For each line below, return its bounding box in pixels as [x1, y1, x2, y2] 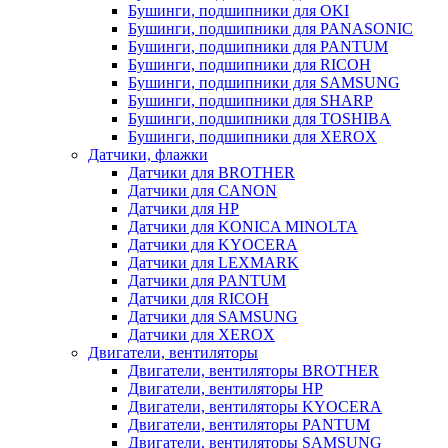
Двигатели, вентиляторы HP [128, 380, 323, 397]
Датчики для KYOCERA [128, 236, 298, 253]
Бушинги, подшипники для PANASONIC [128, 20, 413, 37]
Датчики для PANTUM [128, 272, 286, 289]
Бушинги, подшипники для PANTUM [128, 38, 388, 55]
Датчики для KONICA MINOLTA [128, 218, 358, 235]
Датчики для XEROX [128, 326, 275, 343]
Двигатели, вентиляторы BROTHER [128, 362, 379, 379]
